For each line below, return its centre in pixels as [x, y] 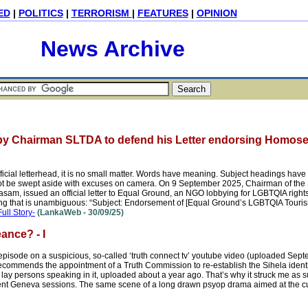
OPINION [217, 13]
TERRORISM [101, 13]
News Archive [112, 49]
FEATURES [163, 13]
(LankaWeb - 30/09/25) [79, 212]
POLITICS [41, 13]
